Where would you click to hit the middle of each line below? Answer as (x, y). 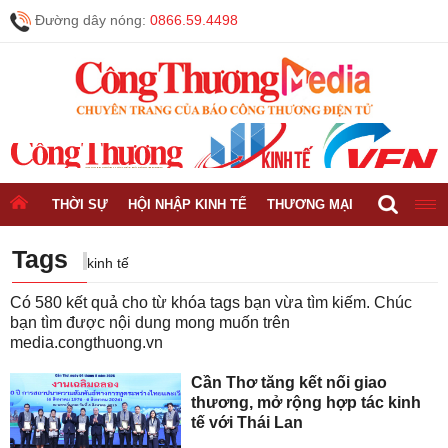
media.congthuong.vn (86, 342)
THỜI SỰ (80, 204)
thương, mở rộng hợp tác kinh (306, 402)
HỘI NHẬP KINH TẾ (187, 204)
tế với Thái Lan (247, 422)
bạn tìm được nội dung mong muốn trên (150, 322)
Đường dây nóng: (90, 20)
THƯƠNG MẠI (310, 204)
